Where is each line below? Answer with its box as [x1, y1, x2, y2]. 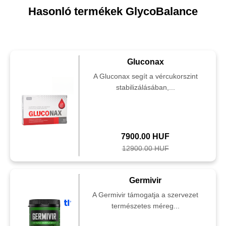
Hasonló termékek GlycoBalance [28, 5, 198, 18]
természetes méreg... [111, 202, 180, 210]
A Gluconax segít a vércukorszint [93, 72, 198, 80]
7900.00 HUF [121, 132, 170, 141]
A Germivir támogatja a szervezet [92, 191, 199, 199]
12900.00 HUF [122, 144, 169, 152]
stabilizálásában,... [116, 83, 175, 91]
